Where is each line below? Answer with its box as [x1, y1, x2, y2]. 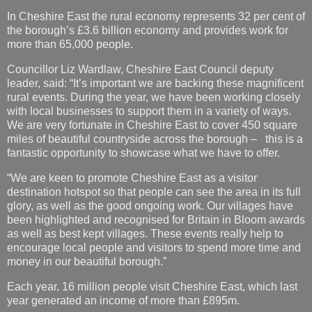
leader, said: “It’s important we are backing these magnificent [7, 77, 304, 90]
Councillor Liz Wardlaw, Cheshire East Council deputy [7, 63, 274, 76]
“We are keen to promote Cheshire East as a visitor [7, 171, 257, 184]
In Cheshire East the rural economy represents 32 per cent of [7, 10, 305, 23]
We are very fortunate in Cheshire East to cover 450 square [7, 119, 297, 132]
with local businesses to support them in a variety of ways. [7, 105, 291, 118]
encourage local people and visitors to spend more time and [7, 241, 301, 253]
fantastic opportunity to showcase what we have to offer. [7, 147, 280, 159]
